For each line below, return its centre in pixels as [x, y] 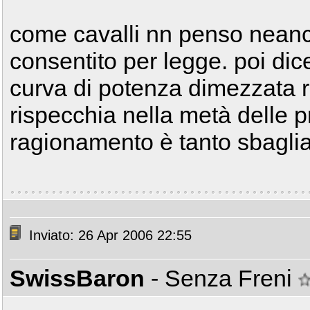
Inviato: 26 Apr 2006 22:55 [108, 236]
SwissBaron [77, 278]
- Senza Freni [225, 278]
